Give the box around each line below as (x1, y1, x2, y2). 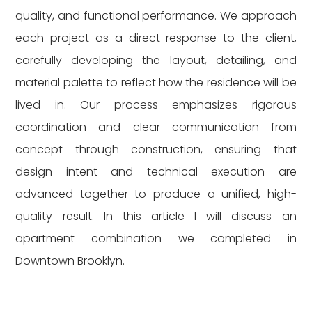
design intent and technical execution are (15, 164, 297, 180)
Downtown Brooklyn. (15, 253, 125, 269)
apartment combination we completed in (15, 231, 297, 247)
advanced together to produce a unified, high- (15, 186, 297, 202)
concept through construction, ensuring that (15, 141, 297, 157)
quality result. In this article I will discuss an (15, 208, 297, 224)
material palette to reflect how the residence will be (15, 75, 297, 91)
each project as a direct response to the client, (15, 30, 297, 46)
